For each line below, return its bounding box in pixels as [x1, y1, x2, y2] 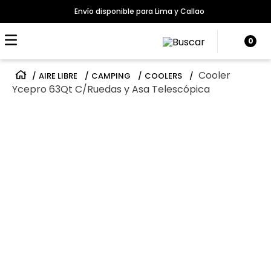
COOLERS [145, 70, 182, 82]
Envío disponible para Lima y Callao [73, 6, 204, 16]
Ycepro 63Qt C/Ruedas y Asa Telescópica [12, 82, 210, 96]
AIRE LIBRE [39, 70, 77, 82]
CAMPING [91, 70, 131, 82]
